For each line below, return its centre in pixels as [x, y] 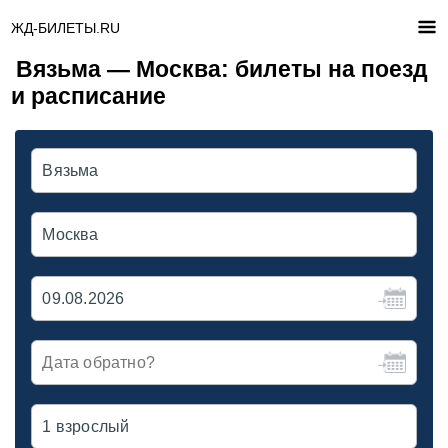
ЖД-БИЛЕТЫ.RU [66, 28]
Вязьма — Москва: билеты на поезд [222, 69]
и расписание [89, 96]
